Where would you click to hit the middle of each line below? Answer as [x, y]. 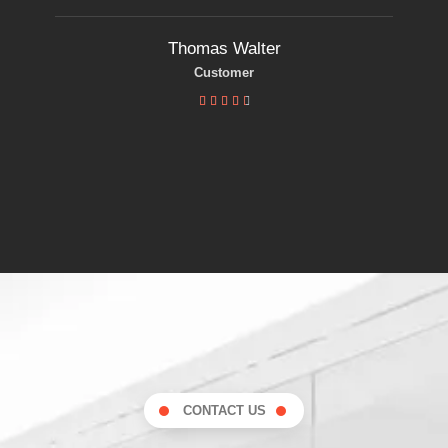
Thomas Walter [224, 49]
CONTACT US [224, 411]
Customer [224, 73]
